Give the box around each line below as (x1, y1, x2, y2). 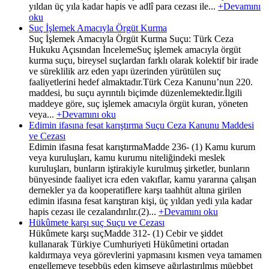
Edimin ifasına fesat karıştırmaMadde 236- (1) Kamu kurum (29, 141, 255, 152)
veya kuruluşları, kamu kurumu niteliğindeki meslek (29, 152, 225, 163)
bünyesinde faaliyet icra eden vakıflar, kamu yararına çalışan (29, 174, 256, 184)
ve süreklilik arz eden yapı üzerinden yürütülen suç (29, 65, 221, 76)
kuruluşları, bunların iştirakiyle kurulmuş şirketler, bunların (29, 163, 250, 174)
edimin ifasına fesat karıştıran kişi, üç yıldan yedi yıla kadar (29, 195, 252, 206)
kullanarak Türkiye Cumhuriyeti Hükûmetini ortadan (29, 238, 229, 249)
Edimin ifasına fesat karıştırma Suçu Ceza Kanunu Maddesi (29, 119, 254, 130)
